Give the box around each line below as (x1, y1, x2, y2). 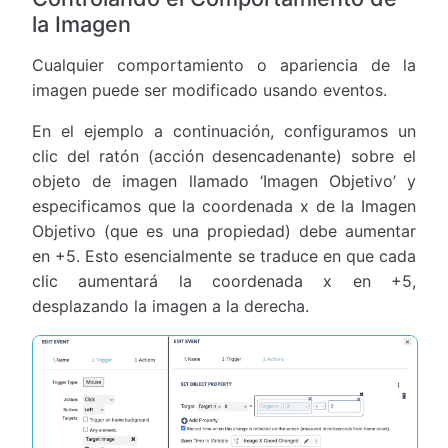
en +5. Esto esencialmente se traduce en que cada (32, 245, 416, 266)
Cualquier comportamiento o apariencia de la (32, 54, 416, 75)
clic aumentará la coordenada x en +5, (32, 270, 416, 291)
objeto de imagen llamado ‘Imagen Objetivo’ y (32, 170, 416, 191)
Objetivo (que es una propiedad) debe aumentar (32, 220, 416, 241)
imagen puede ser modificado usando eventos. (32, 79, 387, 100)
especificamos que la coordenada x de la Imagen (32, 195, 416, 216)
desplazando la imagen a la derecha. (32, 295, 309, 316)
